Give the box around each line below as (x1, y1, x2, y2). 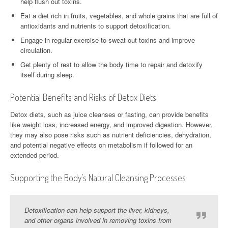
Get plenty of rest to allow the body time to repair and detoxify (20, 59, 203, 69)
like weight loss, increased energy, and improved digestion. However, (10, 119, 213, 129)
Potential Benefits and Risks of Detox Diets (10, 91, 156, 103)
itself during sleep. (20, 69, 74, 79)
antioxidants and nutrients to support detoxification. (20, 20, 171, 31)
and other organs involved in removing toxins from (24, 215, 172, 225)
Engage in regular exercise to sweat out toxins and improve (20, 35, 195, 45)
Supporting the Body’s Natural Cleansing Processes (10, 172, 186, 183)
